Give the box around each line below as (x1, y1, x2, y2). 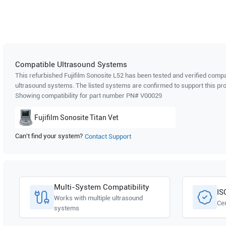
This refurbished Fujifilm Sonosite (15, 72, 113, 79)
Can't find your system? (15, 132, 83, 140)
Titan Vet (90, 113, 119, 122)
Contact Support (85, 133, 131, 140)
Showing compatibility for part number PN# (15, 92, 140, 99)
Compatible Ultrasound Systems (15, 60, 127, 69)
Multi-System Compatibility (54, 183, 149, 192)
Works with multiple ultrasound (54, 194, 143, 202)
